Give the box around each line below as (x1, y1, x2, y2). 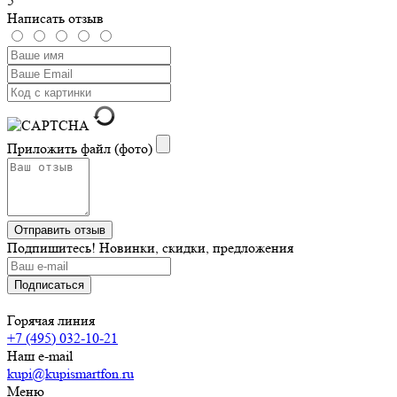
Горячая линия (7, 311, 95, 329)
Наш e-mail (7, 346, 73, 364)
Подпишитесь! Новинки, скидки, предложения (7, 238, 293, 256)
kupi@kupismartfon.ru (7, 364, 134, 382)
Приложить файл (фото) (7, 139, 152, 157)
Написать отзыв (7, 9, 104, 27)
